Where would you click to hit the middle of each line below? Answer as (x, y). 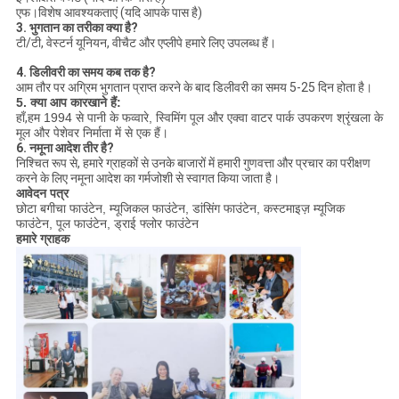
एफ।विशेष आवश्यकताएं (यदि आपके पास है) (109, 13)
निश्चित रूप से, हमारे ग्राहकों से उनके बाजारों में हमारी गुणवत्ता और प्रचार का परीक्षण (193, 163)
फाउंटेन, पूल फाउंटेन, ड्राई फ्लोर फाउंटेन (107, 224)
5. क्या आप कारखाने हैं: (68, 103)
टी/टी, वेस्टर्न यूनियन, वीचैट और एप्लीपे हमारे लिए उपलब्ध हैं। (146, 43)
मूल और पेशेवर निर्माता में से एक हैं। (92, 133)
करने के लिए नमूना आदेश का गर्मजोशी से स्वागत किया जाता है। (147, 179)
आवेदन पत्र (42, 194)
